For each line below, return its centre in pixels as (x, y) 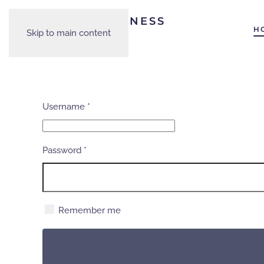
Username (64, 107)
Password (62, 150)
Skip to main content (69, 33)
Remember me (90, 210)
